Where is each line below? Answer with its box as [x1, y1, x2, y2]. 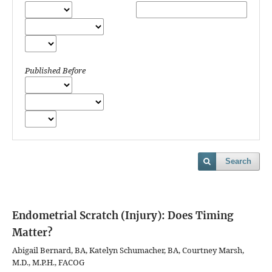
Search [225, 157, 251, 166]
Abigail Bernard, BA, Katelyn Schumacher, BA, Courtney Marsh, [12, 245, 244, 256]
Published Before [25, 65, 86, 76]
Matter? [12, 226, 52, 240]
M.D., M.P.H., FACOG [12, 257, 84, 268]
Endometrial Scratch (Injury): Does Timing [12, 209, 233, 223]
